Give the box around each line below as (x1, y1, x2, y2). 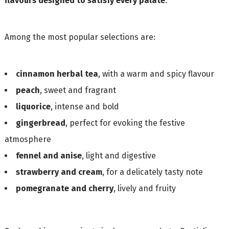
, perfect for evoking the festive (65, 118, 185, 128)
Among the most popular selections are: (4, 32, 155, 42)
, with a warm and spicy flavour (98, 68, 214, 79)
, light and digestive (81, 150, 156, 161)
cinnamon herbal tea (15, 68, 98, 79)
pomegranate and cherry (15, 183, 113, 193)
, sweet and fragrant (39, 85, 116, 95)
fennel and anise (15, 150, 82, 161)
